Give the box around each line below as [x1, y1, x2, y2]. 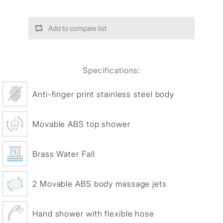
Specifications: [82, 65, 141, 75]
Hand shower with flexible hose [32, 208, 154, 219]
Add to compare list [48, 24, 107, 32]
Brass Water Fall [32, 148, 95, 159]
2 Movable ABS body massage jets [32, 178, 167, 189]
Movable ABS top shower [32, 118, 130, 129]
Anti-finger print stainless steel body [32, 89, 175, 99]
